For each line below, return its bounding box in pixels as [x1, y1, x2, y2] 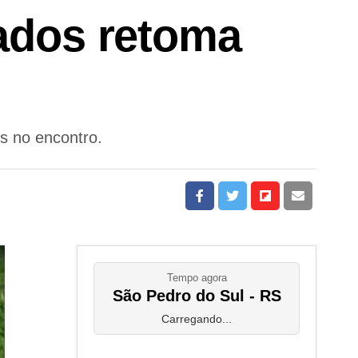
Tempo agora [166, 272, 227, 284]
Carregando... [161, 312, 232, 325]
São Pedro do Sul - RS [112, 287, 281, 304]
